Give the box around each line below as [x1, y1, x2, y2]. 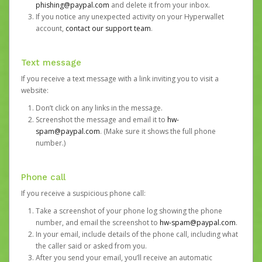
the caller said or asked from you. [36, 241, 147, 251]
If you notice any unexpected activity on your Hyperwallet [36, 12, 224, 22]
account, [36, 23, 65, 33]
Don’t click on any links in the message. [36, 103, 163, 113]
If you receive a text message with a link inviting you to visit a [21, 74, 219, 84]
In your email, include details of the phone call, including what [36, 229, 238, 239]
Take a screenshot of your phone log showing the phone [36, 206, 222, 216]
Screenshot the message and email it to [36, 115, 167, 125]
